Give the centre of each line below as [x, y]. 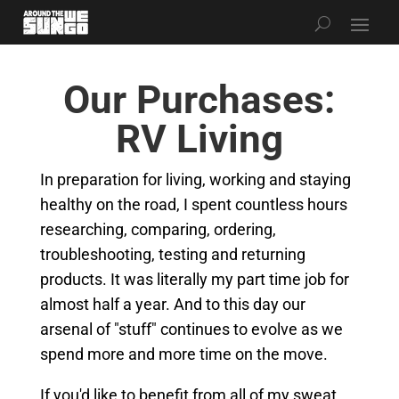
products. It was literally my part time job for [194, 279]
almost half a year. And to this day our [172, 304]
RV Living [199, 139]
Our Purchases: [199, 100]
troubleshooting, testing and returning [172, 254]
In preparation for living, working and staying [195, 179]
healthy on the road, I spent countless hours [193, 204]
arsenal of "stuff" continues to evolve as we [191, 329]
